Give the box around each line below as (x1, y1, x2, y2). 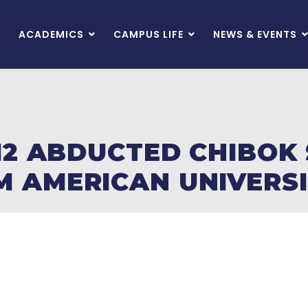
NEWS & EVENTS (213, 27, 297, 41)
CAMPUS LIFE (113, 27, 184, 41)
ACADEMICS (19, 27, 84, 41)
